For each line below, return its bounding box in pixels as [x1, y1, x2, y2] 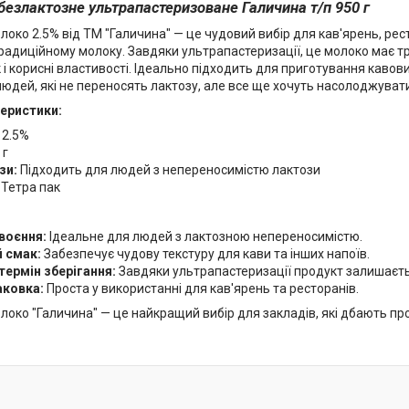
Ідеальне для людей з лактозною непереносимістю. [47, 228, 362, 244]
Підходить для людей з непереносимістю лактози [17, 162, 320, 177]
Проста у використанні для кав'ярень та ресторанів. [44, 280, 359, 296]
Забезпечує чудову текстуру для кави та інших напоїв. [41, 246, 370, 261]
